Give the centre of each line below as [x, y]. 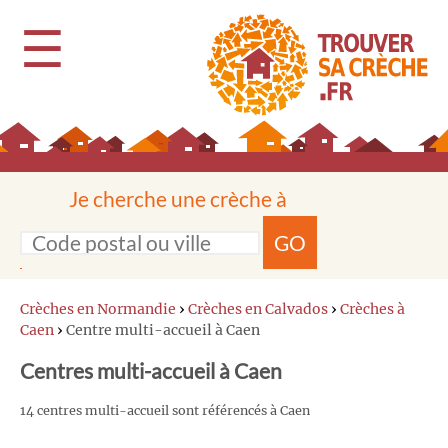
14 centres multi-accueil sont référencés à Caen [165, 411]
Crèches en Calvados [258, 309]
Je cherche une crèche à [178, 198]
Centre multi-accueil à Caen [163, 330]
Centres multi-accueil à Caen [151, 371]
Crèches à [372, 309]
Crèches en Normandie [98, 309]
